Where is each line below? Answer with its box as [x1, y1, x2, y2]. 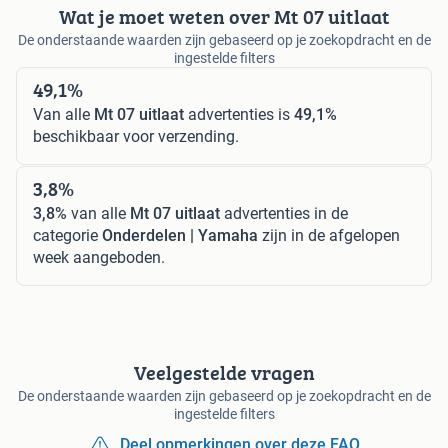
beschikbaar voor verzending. [33, 126, 239, 146]
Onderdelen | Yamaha [102, 225, 258, 245]
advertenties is [184, 104, 294, 124]
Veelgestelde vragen [133, 357, 315, 387]
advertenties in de [220, 203, 348, 223]
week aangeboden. [33, 247, 165, 267]
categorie [33, 225, 102, 245]
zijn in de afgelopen [258, 225, 400, 245]
